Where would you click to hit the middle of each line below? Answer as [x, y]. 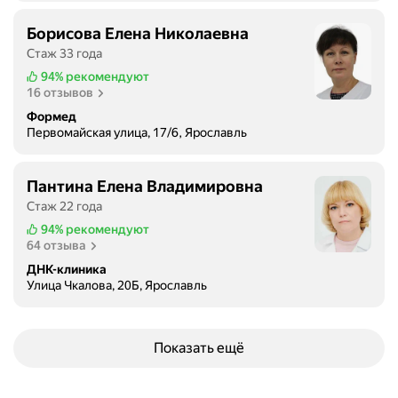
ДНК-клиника [67, 269]
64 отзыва [56, 245]
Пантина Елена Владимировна [145, 186]
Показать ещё [199, 348]
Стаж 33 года [64, 53]
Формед [52, 116]
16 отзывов [60, 92]
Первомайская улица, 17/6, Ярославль [137, 132]
